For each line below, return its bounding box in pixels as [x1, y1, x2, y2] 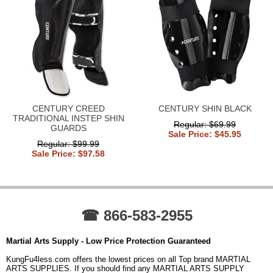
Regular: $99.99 [37, 138, 99, 149]
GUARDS [50, 122, 87, 133]
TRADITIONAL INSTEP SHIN [12, 113, 124, 123]
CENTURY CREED [32, 103, 105, 113]
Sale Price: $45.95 [168, 129, 241, 139]
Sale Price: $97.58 [32, 148, 105, 158]
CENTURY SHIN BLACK [158, 103, 252, 113]
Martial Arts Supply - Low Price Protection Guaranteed [6, 236, 211, 246]
